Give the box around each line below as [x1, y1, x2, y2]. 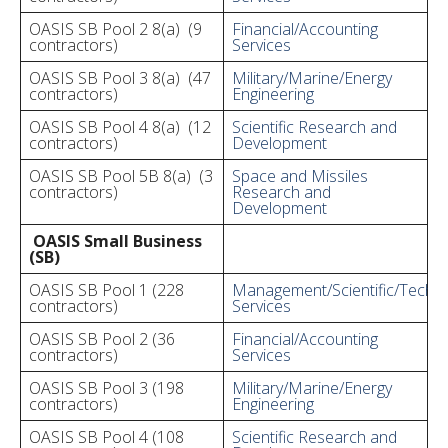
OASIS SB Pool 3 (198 [29, 377, 184, 399]
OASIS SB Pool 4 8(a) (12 [29, 116, 211, 138]
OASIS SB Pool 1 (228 [29, 279, 184, 301]
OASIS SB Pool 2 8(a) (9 [29, 18, 202, 40]
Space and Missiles [232, 165, 368, 187]
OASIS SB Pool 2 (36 [29, 328, 175, 350]
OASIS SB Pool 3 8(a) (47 [29, 67, 211, 89]
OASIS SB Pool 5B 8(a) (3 [29, 165, 213, 187]
